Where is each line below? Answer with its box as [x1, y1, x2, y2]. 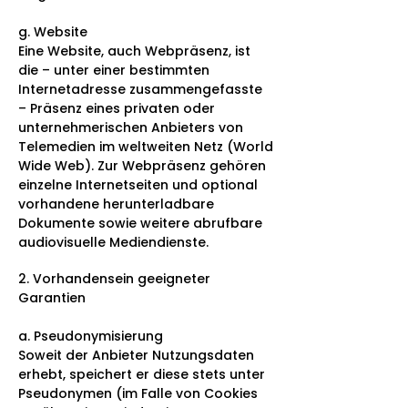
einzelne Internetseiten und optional [18, 175, 258, 194]
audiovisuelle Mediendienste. [18, 232, 209, 251]
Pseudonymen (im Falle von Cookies [18, 383, 258, 403]
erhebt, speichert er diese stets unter [18, 364, 265, 383]
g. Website [18, 22, 87, 41]
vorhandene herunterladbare [18, 194, 214, 213]
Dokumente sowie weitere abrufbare [18, 213, 262, 232]
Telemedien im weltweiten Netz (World [18, 137, 273, 156]
